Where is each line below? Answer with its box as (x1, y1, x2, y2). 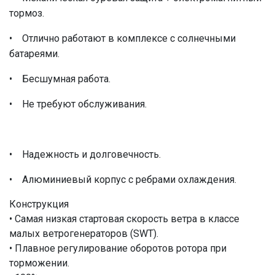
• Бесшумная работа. (9, 72, 110, 85)
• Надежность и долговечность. (9, 148, 161, 160)
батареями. (9, 47, 60, 60)
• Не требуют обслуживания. (9, 98, 147, 110)
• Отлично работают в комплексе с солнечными (9, 32, 236, 44)
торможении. (9, 257, 69, 269)
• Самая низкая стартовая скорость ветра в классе (9, 212, 239, 225)
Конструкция (9, 198, 69, 210)
